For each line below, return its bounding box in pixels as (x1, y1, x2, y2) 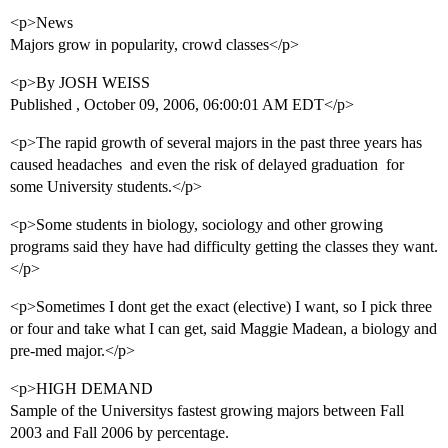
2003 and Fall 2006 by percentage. (10, 424, 229, 442)
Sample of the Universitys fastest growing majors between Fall (10, 402, 404, 420)
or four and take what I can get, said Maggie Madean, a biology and (10, 320, 437, 338)
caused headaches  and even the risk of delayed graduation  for (10, 156, 404, 174)
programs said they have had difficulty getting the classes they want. (10, 238, 438, 256)
